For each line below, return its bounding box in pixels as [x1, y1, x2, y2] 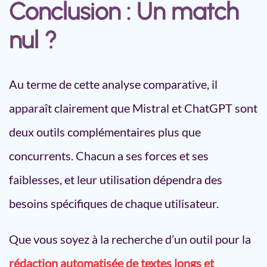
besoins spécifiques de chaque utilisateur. [9, 196, 219, 210]
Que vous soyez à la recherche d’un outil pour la [9, 232, 251, 246]
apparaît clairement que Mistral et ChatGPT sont [9, 101, 257, 115]
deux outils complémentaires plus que [9, 125, 201, 139]
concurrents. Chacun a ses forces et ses [9, 148, 209, 163]
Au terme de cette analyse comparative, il [9, 77, 218, 91]
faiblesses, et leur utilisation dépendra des [9, 172, 222, 187]
